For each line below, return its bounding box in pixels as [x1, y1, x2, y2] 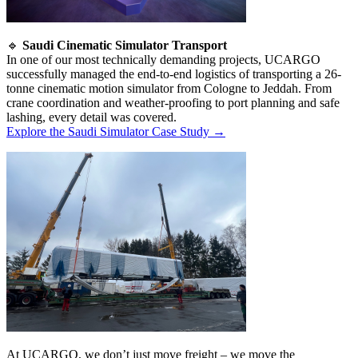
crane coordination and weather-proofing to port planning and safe [6, 95, 340, 109]
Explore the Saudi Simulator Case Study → [6, 124, 225, 138]
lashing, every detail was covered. [6, 109, 177, 124]
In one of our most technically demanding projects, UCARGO [6, 52, 320, 66]
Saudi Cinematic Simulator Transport [22, 38, 227, 52]
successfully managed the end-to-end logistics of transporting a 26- [6, 66, 341, 81]
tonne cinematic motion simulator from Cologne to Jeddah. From [6, 81, 332, 95]
